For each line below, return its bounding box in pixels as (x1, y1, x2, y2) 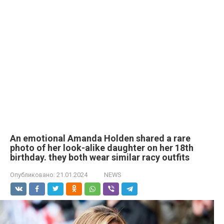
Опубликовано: (10, 171, 55, 178)
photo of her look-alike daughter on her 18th (10, 142, 193, 153)
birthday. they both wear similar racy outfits (10, 152, 189, 162)
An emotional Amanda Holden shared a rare (10, 133, 190, 143)
